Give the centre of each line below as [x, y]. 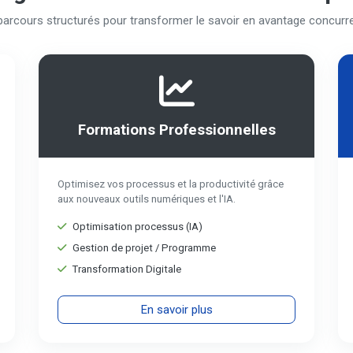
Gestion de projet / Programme [144, 248]
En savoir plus [176, 310]
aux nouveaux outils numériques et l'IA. [147, 199]
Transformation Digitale [127, 269]
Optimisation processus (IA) [137, 227]
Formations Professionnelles [176, 130]
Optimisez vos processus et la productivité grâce [171, 184]
